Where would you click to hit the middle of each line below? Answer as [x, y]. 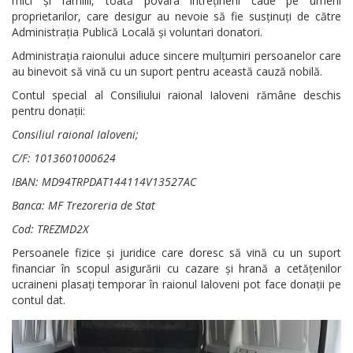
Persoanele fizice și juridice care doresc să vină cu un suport [176, 252]
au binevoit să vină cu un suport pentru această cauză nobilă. [167, 71]
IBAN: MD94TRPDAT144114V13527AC [104, 181]
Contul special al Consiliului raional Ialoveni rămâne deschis [176, 95]
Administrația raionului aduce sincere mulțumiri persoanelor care [176, 55]
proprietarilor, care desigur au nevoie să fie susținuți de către [176, 16]
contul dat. [39, 299]
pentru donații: [48, 110]
